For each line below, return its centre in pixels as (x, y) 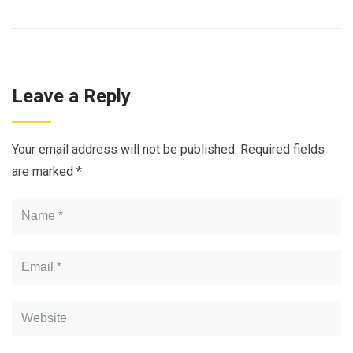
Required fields (282, 149)
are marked (44, 171)
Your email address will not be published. (124, 149)
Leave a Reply (71, 96)
